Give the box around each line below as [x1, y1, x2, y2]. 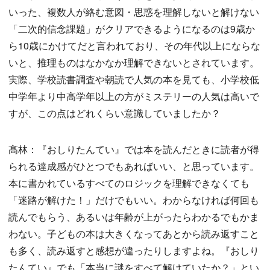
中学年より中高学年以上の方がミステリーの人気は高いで [8, 89, 259, 104]
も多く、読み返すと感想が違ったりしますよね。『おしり [8, 243, 259, 258]
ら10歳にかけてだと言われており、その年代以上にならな [8, 39, 260, 53]
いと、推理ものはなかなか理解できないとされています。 [8, 55, 259, 70]
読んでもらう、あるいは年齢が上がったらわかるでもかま [8, 210, 259, 224]
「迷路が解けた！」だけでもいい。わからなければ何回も [8, 193, 259, 207]
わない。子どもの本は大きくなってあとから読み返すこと [8, 227, 259, 241]
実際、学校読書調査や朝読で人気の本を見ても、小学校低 [8, 72, 259, 87]
